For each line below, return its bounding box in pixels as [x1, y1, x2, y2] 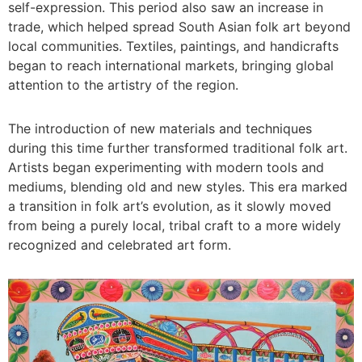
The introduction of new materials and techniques [8, 120, 312, 137]
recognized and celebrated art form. [8, 237, 231, 253]
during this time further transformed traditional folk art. [8, 140, 347, 156]
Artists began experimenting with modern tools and [8, 159, 324, 175]
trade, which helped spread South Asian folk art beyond [8, 19, 351, 35]
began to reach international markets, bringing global [8, 57, 334, 74]
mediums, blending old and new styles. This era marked [8, 179, 347, 195]
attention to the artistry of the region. [8, 77, 238, 93]
